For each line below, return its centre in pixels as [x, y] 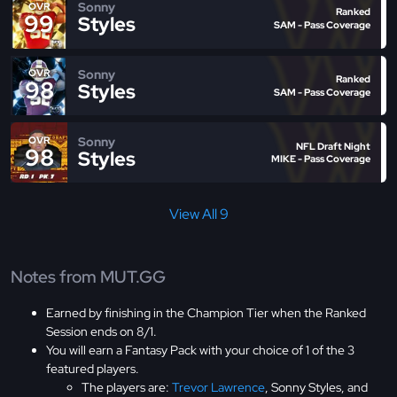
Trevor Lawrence [218, 387]
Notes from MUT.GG [88, 277]
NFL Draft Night [333, 147]
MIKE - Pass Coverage [321, 159]
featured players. [93, 368]
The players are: [127, 387]
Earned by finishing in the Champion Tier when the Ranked [206, 312]
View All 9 [198, 214]
